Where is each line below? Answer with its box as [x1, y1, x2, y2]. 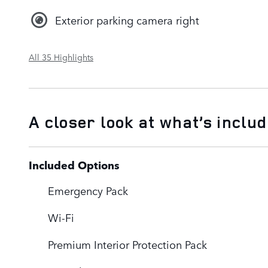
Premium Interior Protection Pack [48, 236, 207, 252]
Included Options [29, 156, 120, 173]
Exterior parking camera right [55, 12, 199, 28]
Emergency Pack [48, 182, 128, 198]
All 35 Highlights [29, 50, 93, 63]
